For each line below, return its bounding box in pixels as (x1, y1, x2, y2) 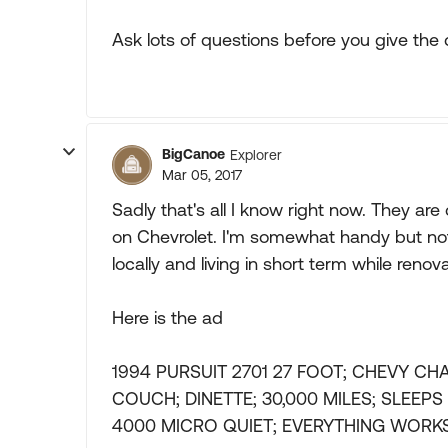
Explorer (230, 146, 282, 163)
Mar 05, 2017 (162, 167, 242, 183)
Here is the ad (112, 307, 223, 328)
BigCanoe (162, 146, 225, 162)
